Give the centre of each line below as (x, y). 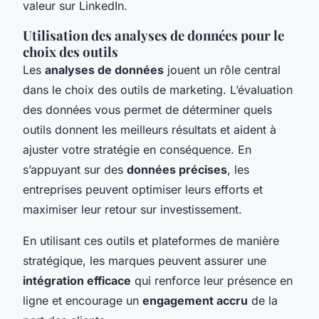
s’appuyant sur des (75, 169)
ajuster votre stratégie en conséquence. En (137, 149)
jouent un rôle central (222, 69)
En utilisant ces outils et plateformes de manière (151, 240)
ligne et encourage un (83, 300)
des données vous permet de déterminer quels (147, 109)
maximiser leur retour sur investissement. (132, 209)
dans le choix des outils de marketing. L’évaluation (158, 89)
